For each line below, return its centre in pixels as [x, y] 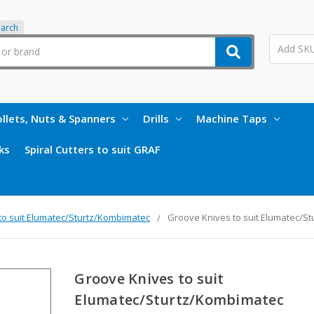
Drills [156, 118]
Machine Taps [232, 118]
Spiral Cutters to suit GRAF [93, 149]
